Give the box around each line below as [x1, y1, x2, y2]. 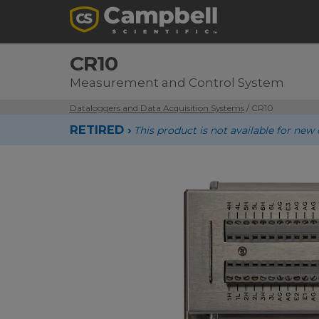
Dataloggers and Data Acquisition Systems [69, 103, 244, 113]
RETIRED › [69, 122, 132, 137]
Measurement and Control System [69, 75, 284, 90]
